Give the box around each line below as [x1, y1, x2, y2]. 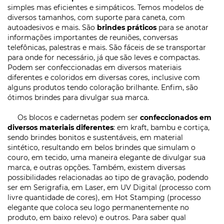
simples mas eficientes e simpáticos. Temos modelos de [7, 3, 203, 12]
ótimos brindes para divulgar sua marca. [7, 93, 149, 102]
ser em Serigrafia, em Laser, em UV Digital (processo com [7, 183, 211, 192]
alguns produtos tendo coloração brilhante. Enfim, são [7, 83, 198, 92]
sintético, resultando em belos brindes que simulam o [7, 143, 195, 152]
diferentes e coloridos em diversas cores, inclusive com [7, 73, 200, 82]
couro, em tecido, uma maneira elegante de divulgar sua [7, 153, 205, 162]
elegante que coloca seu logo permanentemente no [7, 203, 189, 212]
